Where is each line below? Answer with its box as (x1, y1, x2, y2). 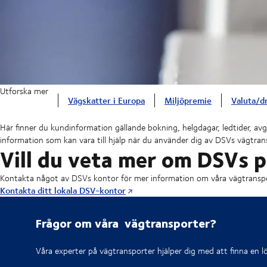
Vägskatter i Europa (68, 94, 145, 108)
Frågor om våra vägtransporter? (36, 213, 216, 232)
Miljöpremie (164, 94, 212, 108)
